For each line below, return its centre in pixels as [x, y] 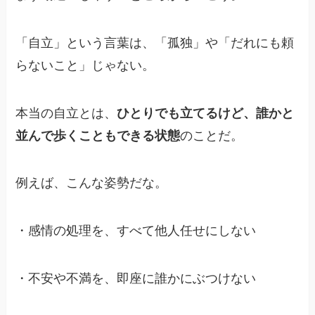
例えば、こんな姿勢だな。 [92, 183]
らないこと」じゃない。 [85, 65]
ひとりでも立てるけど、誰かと [206, 113]
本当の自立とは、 [66, 113]
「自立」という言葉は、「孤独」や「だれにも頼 [155, 43]
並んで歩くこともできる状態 [98, 135]
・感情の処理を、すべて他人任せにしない [136, 231]
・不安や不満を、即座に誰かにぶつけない [136, 279]
